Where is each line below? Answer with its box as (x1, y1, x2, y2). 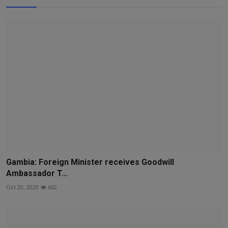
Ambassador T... (6, 168, 68, 178)
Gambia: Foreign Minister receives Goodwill (6, 157, 174, 167)
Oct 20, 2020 (6, 183, 39, 191)
